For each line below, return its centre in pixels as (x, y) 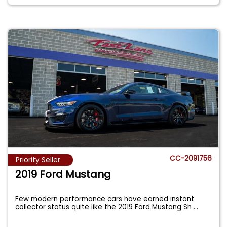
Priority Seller (38, 160)
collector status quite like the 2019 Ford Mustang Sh (105, 207)
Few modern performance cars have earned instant (105, 199)
